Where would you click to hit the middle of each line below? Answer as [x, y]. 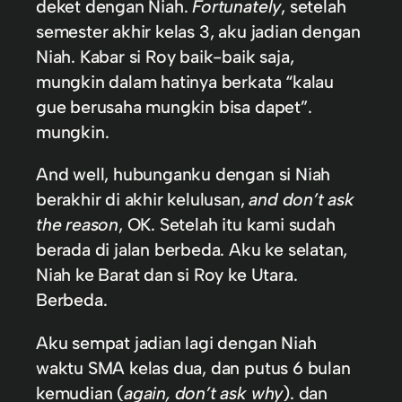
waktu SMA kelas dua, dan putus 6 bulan [193, 367]
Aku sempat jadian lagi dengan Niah [176, 342]
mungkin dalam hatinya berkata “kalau [185, 81]
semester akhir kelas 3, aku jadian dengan [198, 31]
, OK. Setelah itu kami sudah [227, 225]
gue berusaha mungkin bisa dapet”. [174, 106]
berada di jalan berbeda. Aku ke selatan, [192, 250]
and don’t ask [301, 200]
